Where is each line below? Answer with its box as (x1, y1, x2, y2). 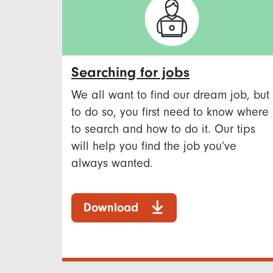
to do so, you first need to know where (71, 104, 269, 119)
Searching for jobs (71, 63, 190, 80)
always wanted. (71, 155, 153, 170)
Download (83, 200, 138, 214)
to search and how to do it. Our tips (71, 121, 255, 136)
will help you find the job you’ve (71, 138, 236, 153)
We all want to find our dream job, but (71, 87, 269, 102)
